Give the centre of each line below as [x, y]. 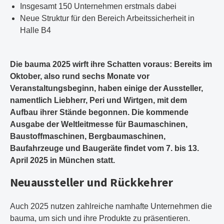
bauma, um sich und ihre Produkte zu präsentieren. [100, 218]
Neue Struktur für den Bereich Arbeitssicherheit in [107, 18]
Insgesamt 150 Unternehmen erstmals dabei [98, 6]
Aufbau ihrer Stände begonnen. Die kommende [99, 112]
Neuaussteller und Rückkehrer [92, 182]
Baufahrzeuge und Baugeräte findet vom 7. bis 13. [104, 148]
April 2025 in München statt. [62, 160]
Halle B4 [35, 30]
